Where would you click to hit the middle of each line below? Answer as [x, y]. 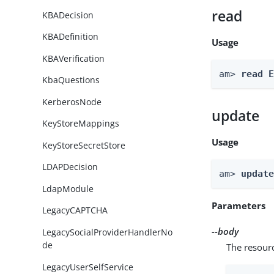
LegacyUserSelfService [88, 267]
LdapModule [68, 188]
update [236, 116]
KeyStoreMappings [81, 124]
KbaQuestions [71, 80]
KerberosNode [72, 102]
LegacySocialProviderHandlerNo [108, 232]
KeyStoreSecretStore [84, 145]
